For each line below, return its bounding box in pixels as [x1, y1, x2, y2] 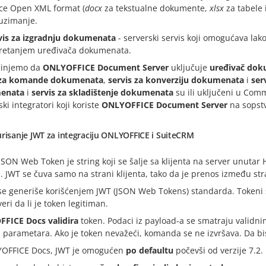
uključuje [169, 62, 210, 74]
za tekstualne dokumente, [102, 2, 210, 14]
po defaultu [126, 245, 173, 256]
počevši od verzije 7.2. [173, 245, 263, 256]
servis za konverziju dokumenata [108, 74, 244, 86]
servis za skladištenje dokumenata [31, 87, 173, 99]
